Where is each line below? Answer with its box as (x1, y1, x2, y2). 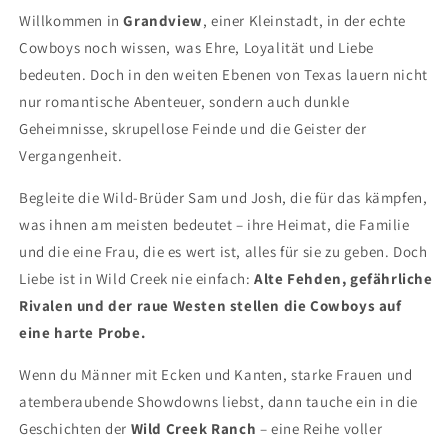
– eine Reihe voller (259, 418, 383, 438)
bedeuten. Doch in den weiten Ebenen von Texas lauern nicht (19, 64, 428, 84)
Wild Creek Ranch (130, 418, 257, 438)
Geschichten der (19, 418, 127, 438)
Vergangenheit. (19, 145, 123, 165)
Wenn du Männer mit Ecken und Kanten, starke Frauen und (19, 364, 413, 384)
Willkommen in (19, 10, 120, 30)
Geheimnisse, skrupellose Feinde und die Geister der (19, 118, 367, 138)
